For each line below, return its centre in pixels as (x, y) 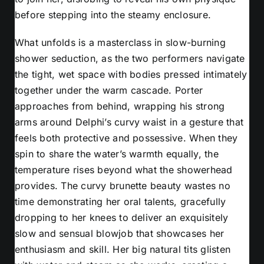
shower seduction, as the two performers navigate (130, 58)
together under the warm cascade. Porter (109, 90)
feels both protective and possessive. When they (126, 138)
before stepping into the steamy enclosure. (113, 14)
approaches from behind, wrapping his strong (120, 106)
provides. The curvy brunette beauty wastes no (123, 185)
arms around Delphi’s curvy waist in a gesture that (129, 122)
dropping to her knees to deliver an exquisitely (122, 217)
